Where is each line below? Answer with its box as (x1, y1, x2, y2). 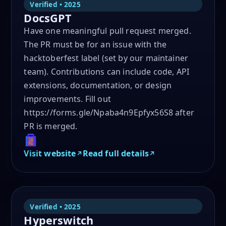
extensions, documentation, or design (24, 80, 172, 91)
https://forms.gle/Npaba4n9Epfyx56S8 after (24, 107, 194, 119)
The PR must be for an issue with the (24, 39, 167, 50)
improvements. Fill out (24, 93, 111, 105)
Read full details (82, 148, 149, 159)
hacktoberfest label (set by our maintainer (24, 52, 189, 64)
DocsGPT (24, 11, 72, 26)
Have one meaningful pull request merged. (24, 25, 191, 37)
